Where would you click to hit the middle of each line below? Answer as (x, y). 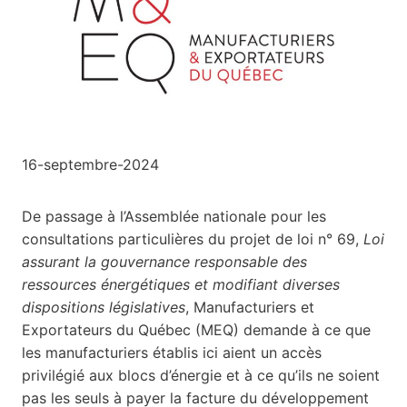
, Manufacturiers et (250, 307)
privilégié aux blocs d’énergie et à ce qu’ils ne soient (201, 375)
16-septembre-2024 (90, 164)
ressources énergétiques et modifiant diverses (181, 284)
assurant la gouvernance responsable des (164, 261)
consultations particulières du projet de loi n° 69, (193, 238)
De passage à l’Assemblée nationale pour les (174, 216)
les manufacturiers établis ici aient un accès (172, 352)
